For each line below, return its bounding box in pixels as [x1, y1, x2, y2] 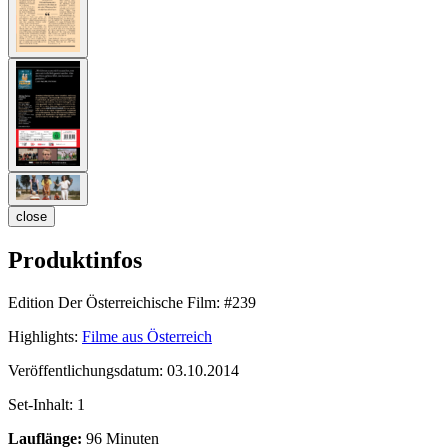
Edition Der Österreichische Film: [8, 293, 220, 311]
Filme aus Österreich [82, 327, 212, 345]
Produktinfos [8, 246, 142, 273]
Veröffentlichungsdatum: [8, 361, 167, 379]
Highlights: [8, 327, 78, 345]
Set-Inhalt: [8, 395, 77, 413]
